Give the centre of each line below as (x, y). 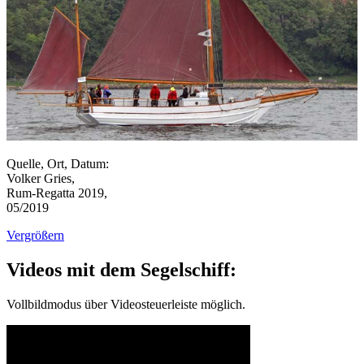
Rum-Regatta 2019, (57, 193)
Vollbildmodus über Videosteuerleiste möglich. (126, 304)
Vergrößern (35, 235)
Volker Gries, (41, 178)
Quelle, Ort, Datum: (58, 163)
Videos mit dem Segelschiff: (121, 269)
